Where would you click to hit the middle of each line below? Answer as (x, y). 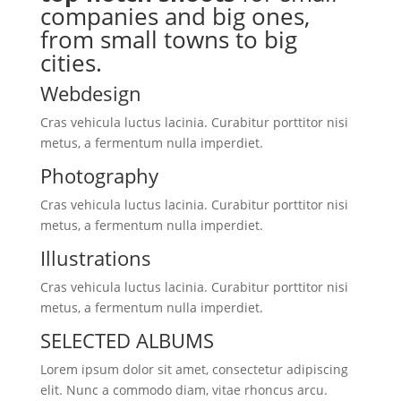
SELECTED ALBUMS (127, 340)
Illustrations (95, 258)
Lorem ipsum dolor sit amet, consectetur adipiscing (194, 369)
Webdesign (90, 93)
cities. (71, 63)
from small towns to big (168, 39)
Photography (99, 175)
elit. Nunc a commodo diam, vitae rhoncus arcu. (183, 390)
